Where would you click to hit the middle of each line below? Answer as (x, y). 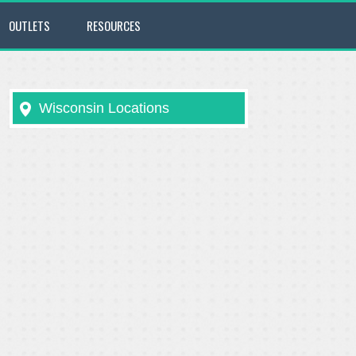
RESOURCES (114, 25)
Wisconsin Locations (104, 108)
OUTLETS (29, 25)
